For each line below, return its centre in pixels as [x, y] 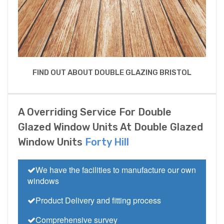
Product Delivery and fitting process [98, 200]
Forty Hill [107, 142]
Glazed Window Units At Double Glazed [110, 127]
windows [43, 181]
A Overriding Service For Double [95, 112]
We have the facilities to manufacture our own [116, 170]
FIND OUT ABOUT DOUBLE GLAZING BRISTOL [112, 73]
